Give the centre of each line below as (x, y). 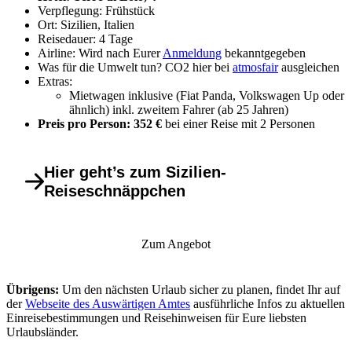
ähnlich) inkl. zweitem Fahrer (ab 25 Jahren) (179, 109)
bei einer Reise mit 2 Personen (240, 123)
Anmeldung (192, 53)
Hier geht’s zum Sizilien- (135, 172)
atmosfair (255, 67)
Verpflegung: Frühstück (96, 10)
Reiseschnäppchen (115, 191)
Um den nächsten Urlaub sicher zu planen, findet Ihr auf (200, 289)
